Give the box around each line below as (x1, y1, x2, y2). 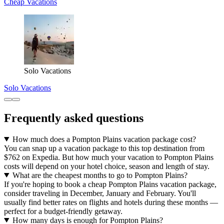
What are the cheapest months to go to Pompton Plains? (12, 170, 187, 179)
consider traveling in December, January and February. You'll (4, 188, 196, 197)
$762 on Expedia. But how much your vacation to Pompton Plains (4, 152, 213, 161)
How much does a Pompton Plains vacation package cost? (12, 134, 196, 143)
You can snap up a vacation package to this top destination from (4, 143, 204, 152)
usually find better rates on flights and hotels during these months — (4, 197, 218, 206)
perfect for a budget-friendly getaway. (4, 206, 122, 215)
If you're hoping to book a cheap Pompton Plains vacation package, (4, 179, 216, 188)
